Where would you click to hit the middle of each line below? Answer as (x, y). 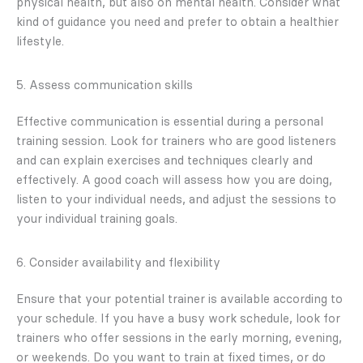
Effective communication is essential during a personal (170, 122)
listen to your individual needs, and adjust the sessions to (176, 200)
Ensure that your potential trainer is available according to (179, 299)
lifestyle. (40, 42)
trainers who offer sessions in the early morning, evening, (179, 338)
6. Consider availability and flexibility (118, 262)
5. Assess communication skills (105, 85)
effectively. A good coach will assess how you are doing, (174, 180)
